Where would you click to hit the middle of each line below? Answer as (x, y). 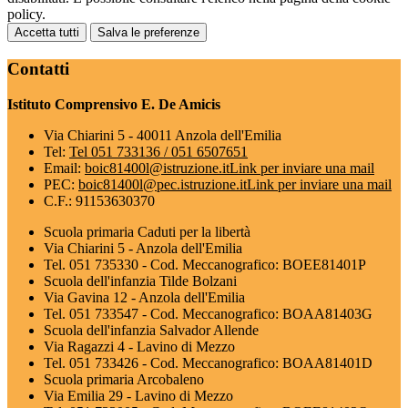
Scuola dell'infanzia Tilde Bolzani (140, 280)
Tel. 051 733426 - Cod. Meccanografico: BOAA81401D (208, 362)
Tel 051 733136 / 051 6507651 (158, 151)
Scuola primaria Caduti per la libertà (147, 231)
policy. (26, 15)
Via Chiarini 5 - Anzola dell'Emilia (143, 248)
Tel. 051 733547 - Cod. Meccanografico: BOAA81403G (208, 313)
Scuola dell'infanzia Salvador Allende (151, 330)
